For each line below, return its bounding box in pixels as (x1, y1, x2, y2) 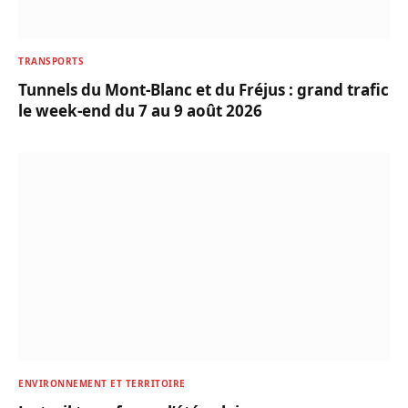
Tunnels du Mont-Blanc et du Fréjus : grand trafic (18, 78, 389, 100)
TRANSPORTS (18, 54, 84, 67)
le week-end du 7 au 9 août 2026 (18, 99, 262, 121)
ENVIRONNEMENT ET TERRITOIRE (18, 377, 186, 391)
